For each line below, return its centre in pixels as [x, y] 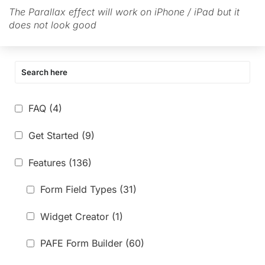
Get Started [54, 135]
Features [47, 162]
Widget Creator [75, 216]
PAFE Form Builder [81, 243]
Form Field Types [78, 190]
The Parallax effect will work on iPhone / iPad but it [124, 12]
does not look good [53, 25]
